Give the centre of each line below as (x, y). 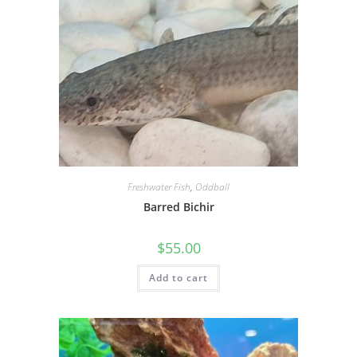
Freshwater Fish (159, 187)
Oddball (212, 187)
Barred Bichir (178, 207)
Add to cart (178, 278)
